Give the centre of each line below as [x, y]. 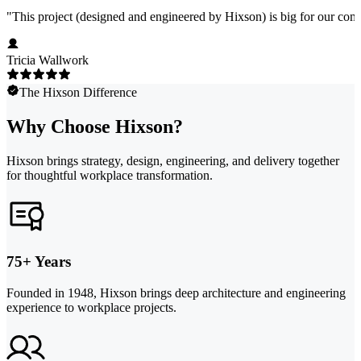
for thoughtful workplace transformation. [110, 176]
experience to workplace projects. [91, 307]
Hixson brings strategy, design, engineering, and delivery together [173, 161]
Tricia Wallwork [48, 60]
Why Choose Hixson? [95, 127]
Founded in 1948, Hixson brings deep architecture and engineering [176, 293]
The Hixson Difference [78, 93]
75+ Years [39, 261]
